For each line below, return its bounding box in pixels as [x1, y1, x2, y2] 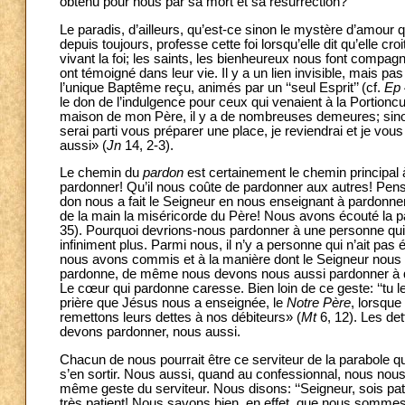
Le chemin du [60, 165, 143, 181]
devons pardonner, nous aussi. [60, 325, 240, 340]
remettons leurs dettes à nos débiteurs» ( [60, 310, 301, 325]
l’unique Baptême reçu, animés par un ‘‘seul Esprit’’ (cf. [60, 80, 384, 95]
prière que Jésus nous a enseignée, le [60, 296, 287, 311]
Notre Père [287, 296, 351, 311]
